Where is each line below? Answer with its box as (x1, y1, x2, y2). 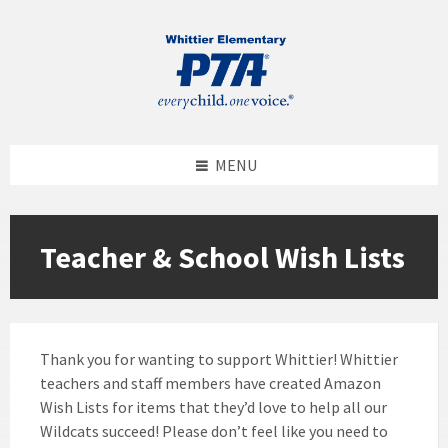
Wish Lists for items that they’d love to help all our (40, 397, 387, 418)
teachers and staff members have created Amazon (40, 373, 381, 394)
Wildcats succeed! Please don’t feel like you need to (40, 421, 388, 442)
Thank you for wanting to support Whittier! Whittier (40, 349, 398, 370)
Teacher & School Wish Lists (40, 238, 405, 277)
